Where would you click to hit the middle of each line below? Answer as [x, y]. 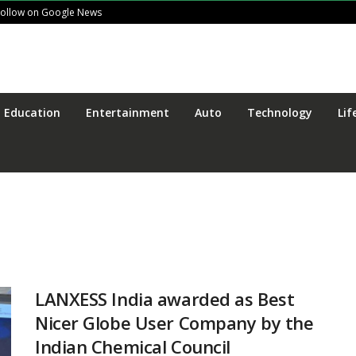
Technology [280, 112]
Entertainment [128, 112]
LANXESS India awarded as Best [165, 299]
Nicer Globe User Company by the [174, 323]
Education [32, 112]
